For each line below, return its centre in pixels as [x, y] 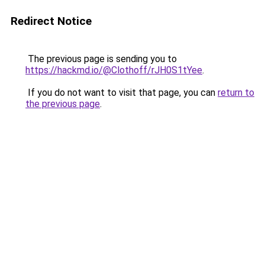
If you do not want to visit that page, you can [122, 93]
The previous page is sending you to [101, 59]
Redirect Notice [51, 21]
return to [236, 93]
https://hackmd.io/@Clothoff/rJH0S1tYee [114, 70]
